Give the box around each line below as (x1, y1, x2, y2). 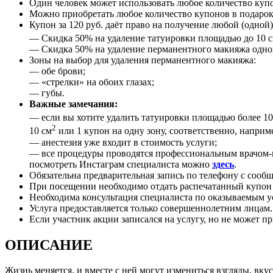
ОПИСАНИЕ (5, 236, 93, 253)
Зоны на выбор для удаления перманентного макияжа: (29, 55, 256, 66)
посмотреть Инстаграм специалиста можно (29, 158, 212, 169)
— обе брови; (29, 66, 85, 77)
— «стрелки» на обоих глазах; (29, 77, 154, 88)
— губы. (29, 88, 65, 99)
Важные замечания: (29, 99, 118, 110)
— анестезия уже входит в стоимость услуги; (29, 136, 217, 147)
